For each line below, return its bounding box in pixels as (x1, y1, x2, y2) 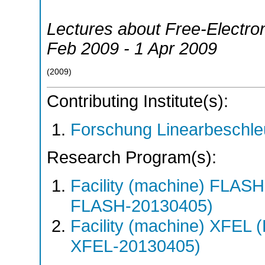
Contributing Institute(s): (47, 92, 228, 111)
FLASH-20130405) (70, 196, 213, 215)
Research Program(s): (47, 148, 216, 167)
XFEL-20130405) (70, 236, 201, 256)
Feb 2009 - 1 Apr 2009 (47, 38, 217, 58)
